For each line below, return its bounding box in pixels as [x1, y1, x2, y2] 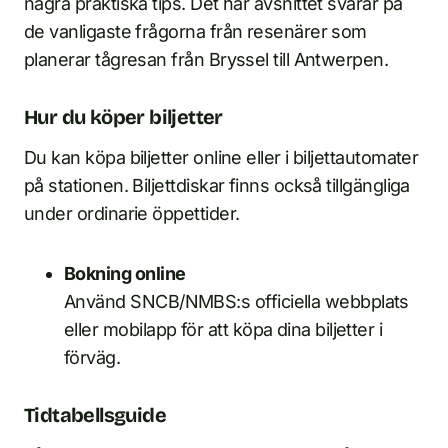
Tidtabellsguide [24, 403, 166, 428]
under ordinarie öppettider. [24, 203, 240, 225]
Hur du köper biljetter [24, 105, 223, 130]
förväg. [64, 347, 121, 369]
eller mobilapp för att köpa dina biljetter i [64, 319, 383, 341]
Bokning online [64, 263, 186, 285]
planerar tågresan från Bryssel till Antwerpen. [24, 49, 389, 71]
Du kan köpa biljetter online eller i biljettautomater [24, 147, 419, 169]
